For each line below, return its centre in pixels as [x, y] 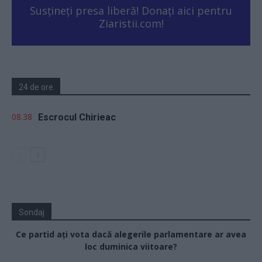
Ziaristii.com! [131, 23]
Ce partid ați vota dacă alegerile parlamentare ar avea [131, 234]
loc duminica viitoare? [131, 246]
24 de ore [36, 87]
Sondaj [32, 212]
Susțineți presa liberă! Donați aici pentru [131, 10]
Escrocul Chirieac [77, 117]
